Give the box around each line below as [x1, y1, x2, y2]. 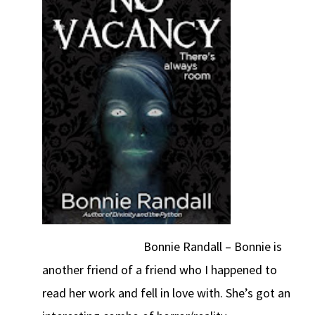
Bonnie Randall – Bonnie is [42, 238, 282, 255]
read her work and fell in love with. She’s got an [42, 285, 290, 302]
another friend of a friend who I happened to [42, 262, 277, 278]
